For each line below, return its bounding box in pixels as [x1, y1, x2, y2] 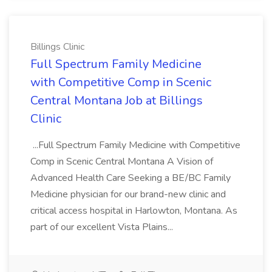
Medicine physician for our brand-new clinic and [30, 188, 226, 201]
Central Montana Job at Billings [30, 92, 203, 109]
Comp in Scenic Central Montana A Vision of [30, 155, 213, 168]
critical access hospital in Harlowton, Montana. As [30, 204, 237, 217]
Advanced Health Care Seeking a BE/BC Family [30, 171, 231, 185]
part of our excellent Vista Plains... [30, 220, 175, 234]
